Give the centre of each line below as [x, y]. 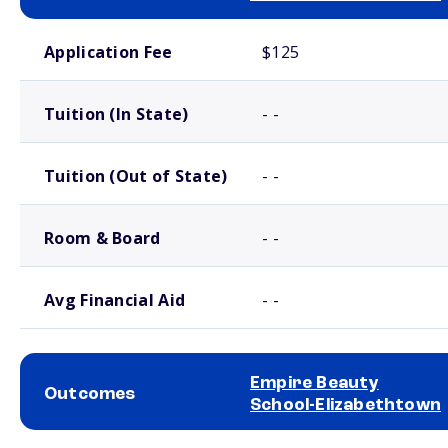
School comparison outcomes [89, 438]
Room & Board [102, 238]
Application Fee [108, 52]
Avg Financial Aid [115, 300]
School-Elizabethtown [345, 405]
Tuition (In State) [116, 114]
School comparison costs [79, 27]
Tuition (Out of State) [136, 176]
